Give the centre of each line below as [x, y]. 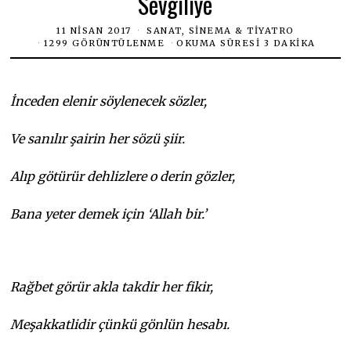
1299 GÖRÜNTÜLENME [104, 43]
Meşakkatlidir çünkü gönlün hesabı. [120, 324]
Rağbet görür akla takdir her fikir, [112, 286]
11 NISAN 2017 [94, 31]
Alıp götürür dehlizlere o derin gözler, [123, 176]
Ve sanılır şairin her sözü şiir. [98, 138]
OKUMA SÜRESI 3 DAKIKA [246, 43]
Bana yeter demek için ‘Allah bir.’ [109, 213]
